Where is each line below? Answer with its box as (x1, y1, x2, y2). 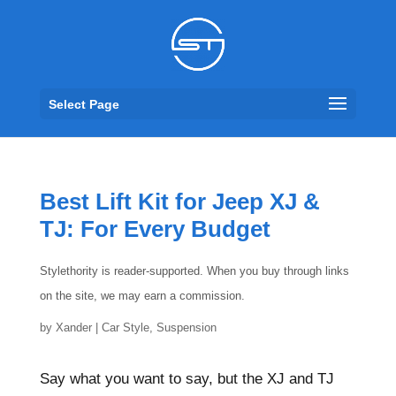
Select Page (48, 97, 119, 111)
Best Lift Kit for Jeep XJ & (39, 188, 320, 215)
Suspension (156, 321, 217, 334)
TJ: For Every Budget (39, 216, 270, 242)
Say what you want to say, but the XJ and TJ (39, 370, 334, 387)
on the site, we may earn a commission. (39, 289, 245, 302)
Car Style (101, 321, 149, 334)
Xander (55, 321, 92, 334)
